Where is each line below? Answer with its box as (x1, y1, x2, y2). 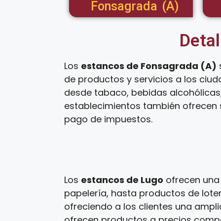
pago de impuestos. (64, 113, 152, 125)
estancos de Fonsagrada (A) (81, 60, 217, 72)
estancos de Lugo (81, 174, 163, 186)
